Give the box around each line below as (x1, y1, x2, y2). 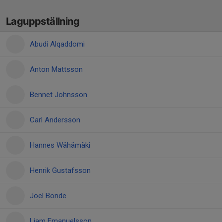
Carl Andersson (30, 115, 80, 124)
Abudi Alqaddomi (30, 40, 85, 49)
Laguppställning (6, 15, 79, 27)
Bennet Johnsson (30, 90, 87, 99)
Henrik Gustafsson (30, 166, 91, 175)
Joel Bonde (30, 191, 66, 200)
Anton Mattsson (30, 65, 83, 74)
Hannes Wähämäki (30, 141, 90, 150)
